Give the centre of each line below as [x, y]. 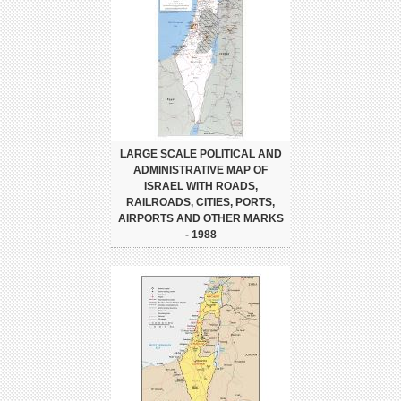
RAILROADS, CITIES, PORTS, [200, 202]
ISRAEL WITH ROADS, [200, 186]
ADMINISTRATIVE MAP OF [200, 170]
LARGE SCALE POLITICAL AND [200, 154]
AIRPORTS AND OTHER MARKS [200, 218]
